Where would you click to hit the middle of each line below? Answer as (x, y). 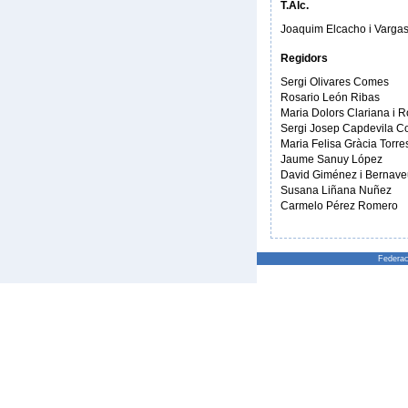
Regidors (304, 58)
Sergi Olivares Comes (335, 82)
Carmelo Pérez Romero (339, 206)
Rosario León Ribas (330, 97)
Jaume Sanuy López (331, 159)
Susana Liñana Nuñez (336, 190)
